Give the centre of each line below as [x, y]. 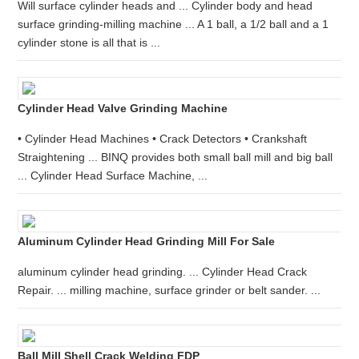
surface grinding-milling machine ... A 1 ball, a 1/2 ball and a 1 [173, 24]
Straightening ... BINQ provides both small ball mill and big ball [175, 157]
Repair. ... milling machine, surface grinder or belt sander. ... [169, 290]
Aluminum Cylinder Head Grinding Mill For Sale [147, 241]
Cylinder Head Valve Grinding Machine [123, 108]
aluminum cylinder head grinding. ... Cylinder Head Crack [163, 272]
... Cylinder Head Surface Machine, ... [113, 175]
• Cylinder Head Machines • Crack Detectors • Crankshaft [163, 139]
